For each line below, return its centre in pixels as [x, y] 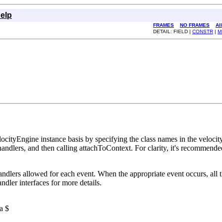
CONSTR [203, 31]
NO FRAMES [195, 25]
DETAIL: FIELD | [173, 31]
